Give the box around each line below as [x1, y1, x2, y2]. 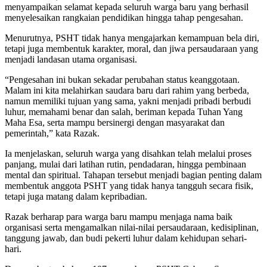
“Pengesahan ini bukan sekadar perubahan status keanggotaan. [5, 74, 240, 85]
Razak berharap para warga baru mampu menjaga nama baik [5, 212, 232, 222]
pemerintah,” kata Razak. [5, 128, 100, 139]
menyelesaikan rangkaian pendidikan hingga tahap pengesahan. [5, 13, 243, 23]
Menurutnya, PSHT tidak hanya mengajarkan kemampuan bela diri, [5, 33, 259, 44]
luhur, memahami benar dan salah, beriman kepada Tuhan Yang [5, 107, 243, 117]
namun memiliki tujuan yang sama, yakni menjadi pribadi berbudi [5, 96, 251, 107]
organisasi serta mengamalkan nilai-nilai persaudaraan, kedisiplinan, [5, 222, 259, 233]
